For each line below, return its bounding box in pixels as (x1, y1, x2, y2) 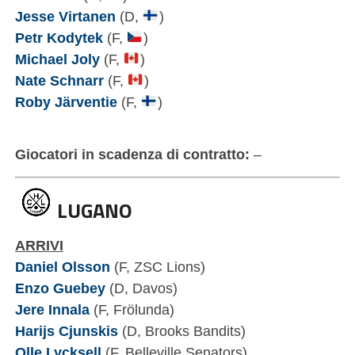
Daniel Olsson (14, 258, 110, 275)
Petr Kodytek (14, 29, 103, 46)
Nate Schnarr (14, 71, 108, 89)
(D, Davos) (105, 279, 177, 296)
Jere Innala (14, 300, 90, 318)
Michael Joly (14, 50, 100, 67)
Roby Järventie (14, 93, 117, 110)
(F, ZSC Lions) (109, 258, 205, 275)
